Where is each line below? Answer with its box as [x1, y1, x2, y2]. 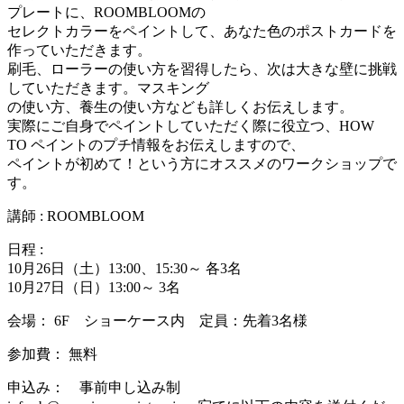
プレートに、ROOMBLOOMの [7, 4, 206, 20]
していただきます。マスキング [7, 79, 209, 96]
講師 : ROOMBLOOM [7, 207, 144, 224]
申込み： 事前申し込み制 [7, 379, 180, 395]
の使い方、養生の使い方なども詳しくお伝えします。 [7, 98, 353, 115]
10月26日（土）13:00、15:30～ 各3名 [7, 260, 242, 276]
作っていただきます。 [7, 41, 151, 58]
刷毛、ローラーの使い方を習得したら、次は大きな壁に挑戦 [7, 60, 397, 77]
